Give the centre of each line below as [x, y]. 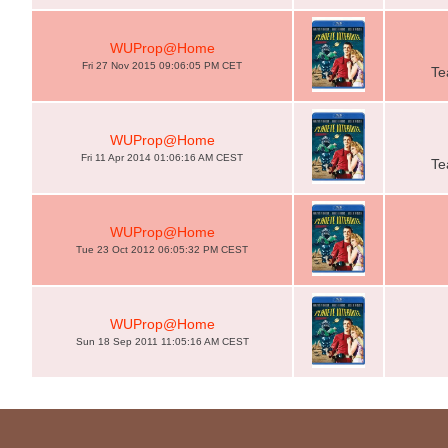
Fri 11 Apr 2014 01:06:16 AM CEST [162, 157]
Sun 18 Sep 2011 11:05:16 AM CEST [162, 341]
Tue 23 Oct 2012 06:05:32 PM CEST [162, 249]
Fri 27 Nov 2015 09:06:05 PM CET [162, 65]
